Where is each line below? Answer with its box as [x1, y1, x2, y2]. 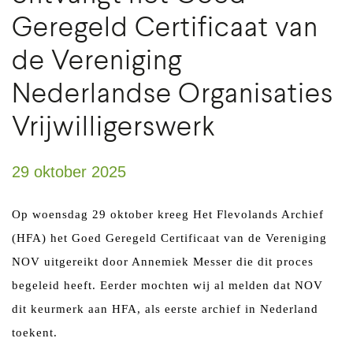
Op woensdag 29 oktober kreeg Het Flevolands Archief [12, 207, 324, 221]
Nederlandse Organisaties [12, 80, 333, 109]
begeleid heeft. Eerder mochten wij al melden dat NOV [12, 278, 323, 292]
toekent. [12, 325, 58, 339]
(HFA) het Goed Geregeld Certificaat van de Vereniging [12, 231, 327, 244]
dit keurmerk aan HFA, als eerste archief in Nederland [12, 302, 318, 315]
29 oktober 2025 [12, 162, 126, 180]
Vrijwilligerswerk [12, 113, 215, 142]
